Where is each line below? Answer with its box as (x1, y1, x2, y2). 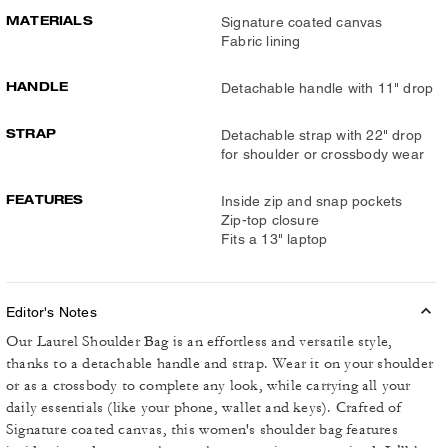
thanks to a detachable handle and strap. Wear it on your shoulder (6, 354, 434, 373)
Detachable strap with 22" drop (221, 127, 422, 143)
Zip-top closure (221, 212, 319, 228)
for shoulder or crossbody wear (221, 146, 424, 162)
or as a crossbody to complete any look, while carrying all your (6, 376, 411, 395)
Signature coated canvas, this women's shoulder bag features (6, 420, 398, 439)
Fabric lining (221, 33, 301, 49)
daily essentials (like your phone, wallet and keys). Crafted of (6, 398, 402, 417)
